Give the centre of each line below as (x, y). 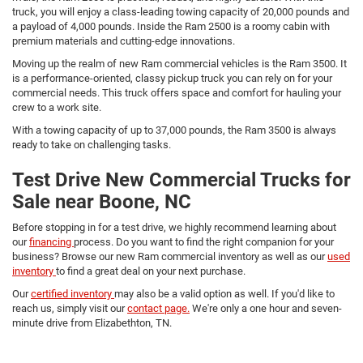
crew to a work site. (57, 107)
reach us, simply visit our (70, 308)
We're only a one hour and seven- (266, 308)
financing (51, 241)
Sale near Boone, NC (102, 201)
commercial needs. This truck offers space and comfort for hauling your (177, 92)
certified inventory (73, 293)
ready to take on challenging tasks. (92, 144)
